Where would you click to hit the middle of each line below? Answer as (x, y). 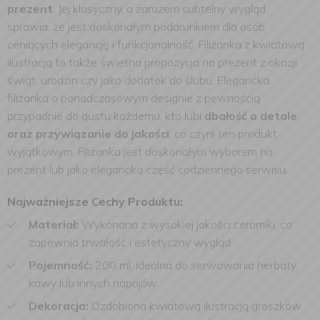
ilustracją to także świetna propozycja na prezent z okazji (152, 62)
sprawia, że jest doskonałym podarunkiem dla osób (136, 26)
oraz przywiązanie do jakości (88, 134)
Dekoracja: (60, 306)
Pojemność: (60, 265)
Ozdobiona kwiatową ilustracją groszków (196, 306)
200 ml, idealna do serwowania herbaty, (195, 265)
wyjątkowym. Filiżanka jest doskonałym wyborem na (140, 151)
